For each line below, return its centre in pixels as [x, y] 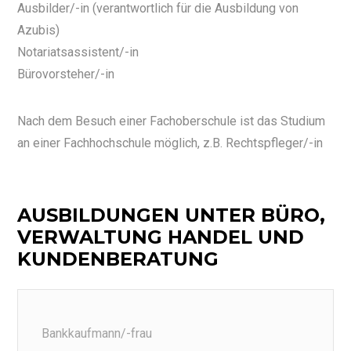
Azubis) [39, 31]
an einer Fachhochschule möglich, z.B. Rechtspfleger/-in [170, 143]
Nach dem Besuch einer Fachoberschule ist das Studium [172, 121]
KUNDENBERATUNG [118, 259]
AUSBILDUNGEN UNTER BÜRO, [172, 215]
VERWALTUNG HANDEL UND [161, 237]
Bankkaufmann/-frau [97, 334]
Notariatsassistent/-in [78, 52]
